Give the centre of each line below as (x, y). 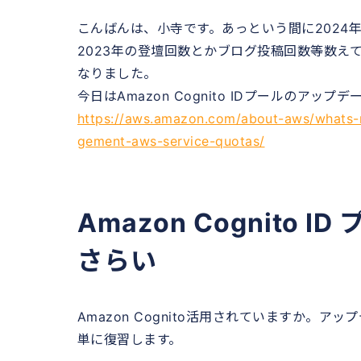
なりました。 (117, 73)
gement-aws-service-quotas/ (171, 141)
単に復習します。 (130, 339)
